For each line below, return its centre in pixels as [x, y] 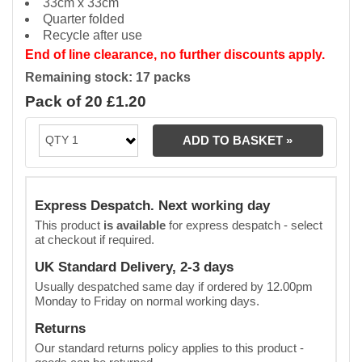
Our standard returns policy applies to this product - [169, 347]
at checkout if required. [95, 239]
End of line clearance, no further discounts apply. [175, 54]
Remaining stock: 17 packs [108, 77]
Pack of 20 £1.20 [86, 101]
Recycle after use [93, 35]
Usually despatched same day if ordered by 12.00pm [174, 286]
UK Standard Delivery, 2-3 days [134, 267]
